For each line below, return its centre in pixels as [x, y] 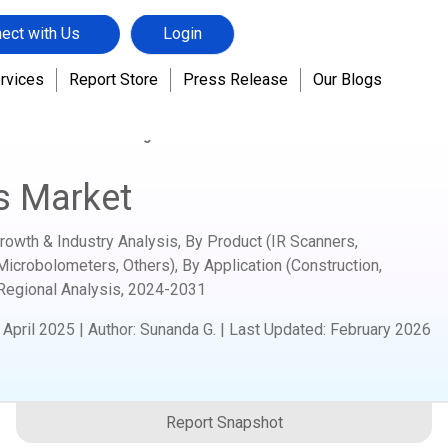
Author [110, 330]
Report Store [113, 64]
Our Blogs [347, 64]
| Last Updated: [275, 330]
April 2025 [39, 330]
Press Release [235, 64]
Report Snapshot [224, 422]
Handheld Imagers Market [137, 135]
